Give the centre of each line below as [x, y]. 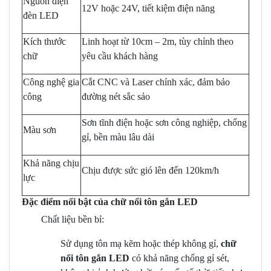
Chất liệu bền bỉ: [73, 219]
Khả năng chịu [51, 163]
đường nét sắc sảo [116, 96]
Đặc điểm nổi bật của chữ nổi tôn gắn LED [110, 201]
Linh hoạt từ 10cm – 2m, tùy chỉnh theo [158, 41]
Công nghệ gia [51, 82]
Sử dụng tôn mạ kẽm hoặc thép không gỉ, [141, 243]
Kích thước [44, 41]
